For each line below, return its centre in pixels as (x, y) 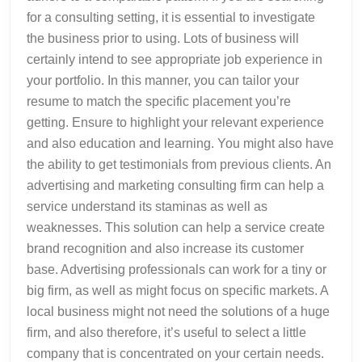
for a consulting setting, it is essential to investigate (171, 17)
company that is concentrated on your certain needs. (175, 353)
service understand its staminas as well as (147, 206)
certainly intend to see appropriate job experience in (175, 59)
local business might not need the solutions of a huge (178, 311)
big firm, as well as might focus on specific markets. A (177, 290)
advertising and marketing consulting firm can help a (175, 185)
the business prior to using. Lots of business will (163, 38)
